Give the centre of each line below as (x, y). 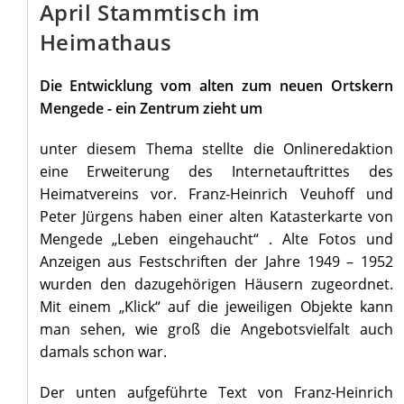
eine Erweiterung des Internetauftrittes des (216, 172)
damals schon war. (103, 352)
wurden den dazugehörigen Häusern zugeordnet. (216, 285)
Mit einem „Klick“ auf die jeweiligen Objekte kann (216, 307)
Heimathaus (106, 42)
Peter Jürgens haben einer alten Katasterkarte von (216, 217)
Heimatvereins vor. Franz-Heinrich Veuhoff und (216, 194)
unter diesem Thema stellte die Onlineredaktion (216, 149)
